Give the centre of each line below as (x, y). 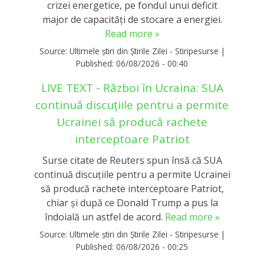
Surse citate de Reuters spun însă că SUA (132, 161)
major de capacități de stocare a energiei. (132, 20)
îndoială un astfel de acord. (105, 217)
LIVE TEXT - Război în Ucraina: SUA (132, 88)
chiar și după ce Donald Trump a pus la (132, 203)
